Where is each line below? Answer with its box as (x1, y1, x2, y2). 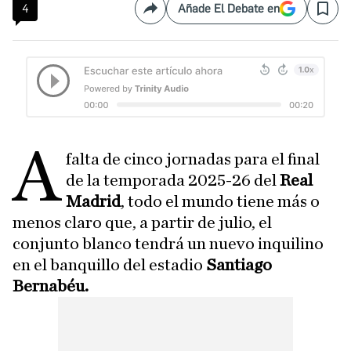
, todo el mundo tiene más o (121, 193, 320, 210)
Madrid (66, 193, 121, 210)
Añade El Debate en (178, 2, 280, 16)
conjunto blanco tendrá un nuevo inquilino (13, 235, 324, 252)
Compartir (149, 7, 205, 23)
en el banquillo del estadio (13, 256, 206, 273)
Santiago (206, 256, 272, 273)
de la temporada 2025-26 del (66, 172, 280, 189)
